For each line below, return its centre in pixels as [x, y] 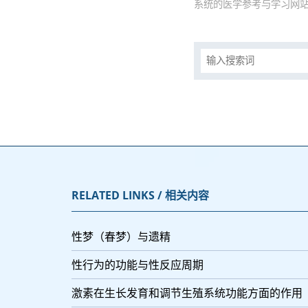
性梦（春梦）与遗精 [121, 236]
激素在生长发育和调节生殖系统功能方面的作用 [187, 293]
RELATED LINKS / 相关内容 [140, 195]
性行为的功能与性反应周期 [137, 265]
